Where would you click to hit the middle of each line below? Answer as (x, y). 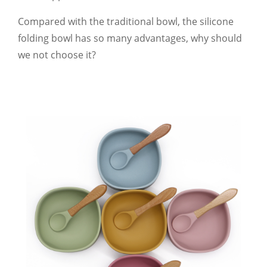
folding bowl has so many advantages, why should (130, 38)
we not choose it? (57, 55)
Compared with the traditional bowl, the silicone (126, 21)
